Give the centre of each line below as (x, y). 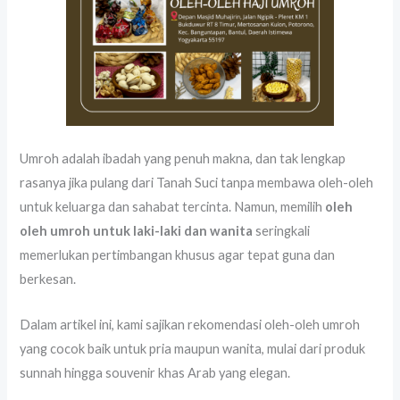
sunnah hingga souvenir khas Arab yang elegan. (155, 372)
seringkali (282, 231)
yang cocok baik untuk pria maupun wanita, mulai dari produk (193, 348)
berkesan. (48, 279)
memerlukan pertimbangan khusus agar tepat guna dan (178, 255)
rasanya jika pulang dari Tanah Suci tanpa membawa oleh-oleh (197, 183)
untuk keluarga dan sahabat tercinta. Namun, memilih (173, 207)
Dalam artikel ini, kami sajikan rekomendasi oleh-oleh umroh (190, 324)
